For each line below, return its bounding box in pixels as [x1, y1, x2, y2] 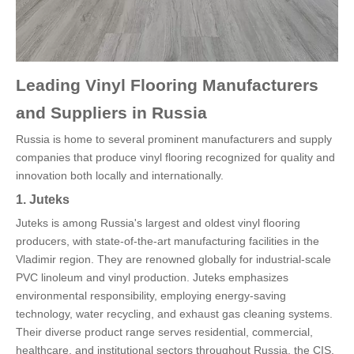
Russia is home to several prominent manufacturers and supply [16, 133, 332, 146]
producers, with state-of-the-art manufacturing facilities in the [16, 235, 319, 248]
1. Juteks [16, 192, 70, 207]
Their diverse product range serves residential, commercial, [16, 326, 313, 339]
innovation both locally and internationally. [16, 169, 224, 183]
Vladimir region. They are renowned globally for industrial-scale [16, 253, 331, 266]
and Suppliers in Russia [16, 104, 207, 122]
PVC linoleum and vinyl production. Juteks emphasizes [16, 271, 288, 284]
